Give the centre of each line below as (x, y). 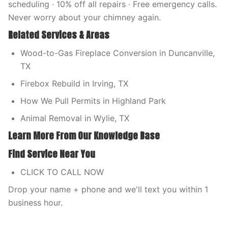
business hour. (35, 203)
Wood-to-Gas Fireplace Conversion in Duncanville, (118, 53)
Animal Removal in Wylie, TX (75, 118)
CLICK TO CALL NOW (62, 172)
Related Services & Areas (59, 35)
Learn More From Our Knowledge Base (84, 136)
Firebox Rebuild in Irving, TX (74, 83)
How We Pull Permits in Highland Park (93, 101)
